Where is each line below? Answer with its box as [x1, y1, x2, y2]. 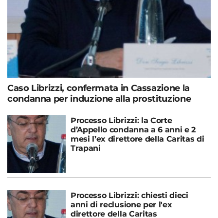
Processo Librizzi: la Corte [71, 116, 172, 125]
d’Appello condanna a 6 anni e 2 [71, 125, 196, 134]
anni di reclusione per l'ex [71, 200, 172, 209]
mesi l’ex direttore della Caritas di [71, 134, 204, 144]
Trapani [71, 144, 101, 153]
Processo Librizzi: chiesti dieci [71, 191, 188, 200]
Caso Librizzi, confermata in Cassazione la [7, 83, 190, 93]
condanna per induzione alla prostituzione [7, 93, 191, 104]
